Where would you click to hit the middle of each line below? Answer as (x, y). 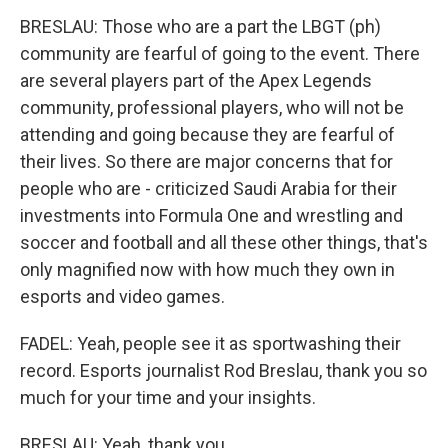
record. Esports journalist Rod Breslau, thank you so (223, 370)
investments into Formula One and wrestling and (211, 215)
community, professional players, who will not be (212, 107)
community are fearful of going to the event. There (220, 53)
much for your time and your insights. (168, 397)
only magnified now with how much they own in (207, 269)
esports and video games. (122, 296)
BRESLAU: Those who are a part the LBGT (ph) (200, 26)
